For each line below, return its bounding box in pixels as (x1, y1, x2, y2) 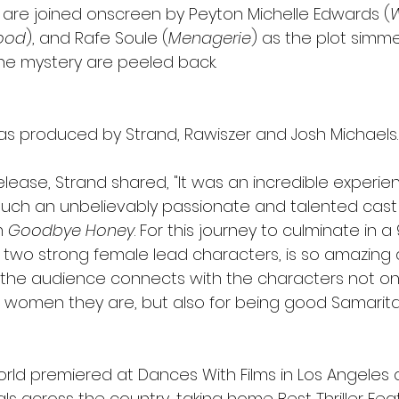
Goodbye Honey (8, 219, 134, 242)
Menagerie (168, 27, 251, 50)
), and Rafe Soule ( (26, 27, 168, 50)
